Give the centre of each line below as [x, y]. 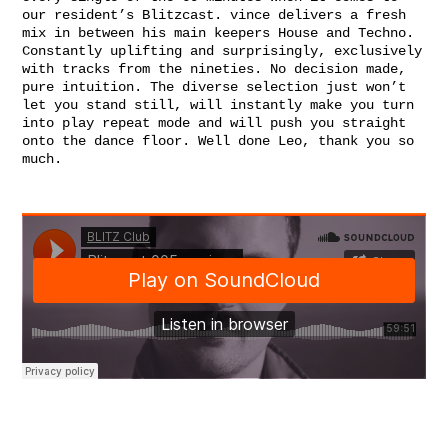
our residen [66, 15]
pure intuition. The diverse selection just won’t [214, 87]
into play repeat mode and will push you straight [214, 123]
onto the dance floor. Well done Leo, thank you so [218, 141]
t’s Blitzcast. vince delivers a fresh [258, 15]
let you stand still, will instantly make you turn [218, 105]
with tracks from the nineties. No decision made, [214, 69]
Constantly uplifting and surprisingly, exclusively [222, 51]
